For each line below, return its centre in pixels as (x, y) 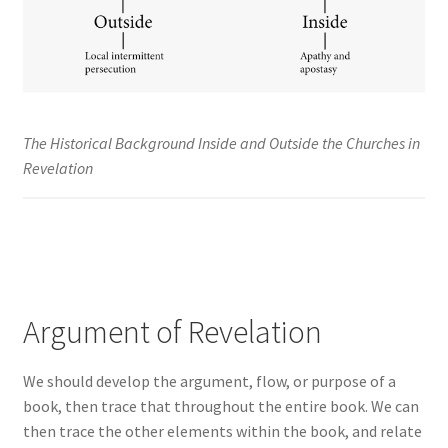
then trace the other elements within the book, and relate (222, 430)
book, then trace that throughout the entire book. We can (220, 405)
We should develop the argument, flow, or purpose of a (209, 380)
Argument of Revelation (172, 332)
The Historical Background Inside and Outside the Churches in (221, 143)
